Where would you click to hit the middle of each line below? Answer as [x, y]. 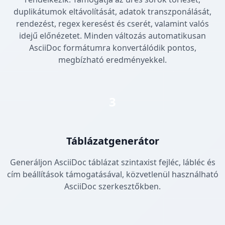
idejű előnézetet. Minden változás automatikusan [113, 36]
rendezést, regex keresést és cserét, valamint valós [113, 24]
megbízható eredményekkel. [113, 60]
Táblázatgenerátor [113, 141]
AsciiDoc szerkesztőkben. [113, 187]
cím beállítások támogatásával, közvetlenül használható [113, 175]
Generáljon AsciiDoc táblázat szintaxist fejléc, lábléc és [113, 162]
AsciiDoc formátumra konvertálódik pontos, [113, 48]
